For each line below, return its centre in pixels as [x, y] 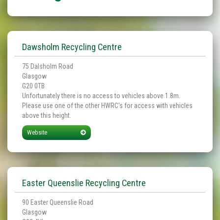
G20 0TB [34, 86]
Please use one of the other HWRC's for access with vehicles [107, 106]
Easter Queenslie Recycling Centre [84, 183]
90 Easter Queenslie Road [58, 202]
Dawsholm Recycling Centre [72, 47]
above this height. [47, 115]
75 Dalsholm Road [48, 66]
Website [37, 132]
